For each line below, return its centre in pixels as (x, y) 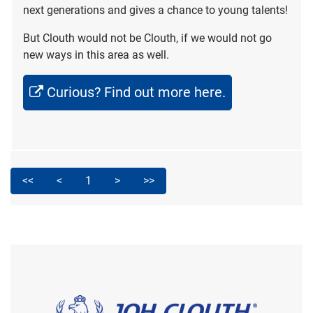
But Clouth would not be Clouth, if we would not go (147, 38)
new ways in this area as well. (96, 54)
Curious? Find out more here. (136, 92)
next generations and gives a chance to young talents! (155, 10)
